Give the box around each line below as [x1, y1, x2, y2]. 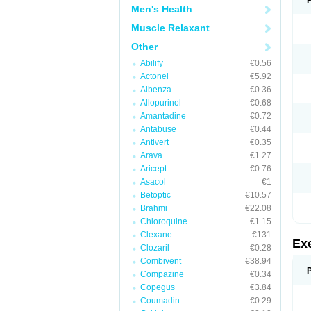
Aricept [140, 164, 167, 174]
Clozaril [140, 243, 169, 253]
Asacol [140, 177, 166, 187]
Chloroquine [140, 217, 187, 226]
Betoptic [140, 190, 171, 200]
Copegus [140, 283, 175, 292]
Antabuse [140, 124, 176, 134]
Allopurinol [140, 98, 181, 108]
